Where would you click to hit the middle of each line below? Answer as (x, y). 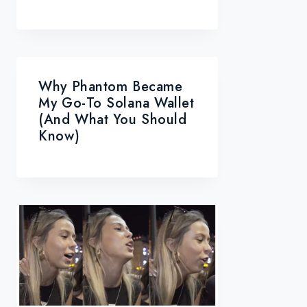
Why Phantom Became (111, 87)
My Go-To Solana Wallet (116, 103)
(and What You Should (113, 120)
